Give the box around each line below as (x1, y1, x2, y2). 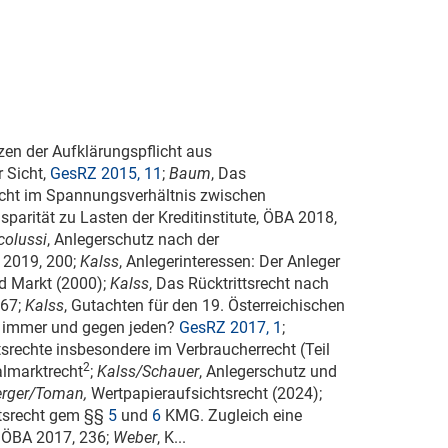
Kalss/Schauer (97, 362, 199, 382)
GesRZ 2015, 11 (50, 164, 162, 184)
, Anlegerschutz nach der (47, 230, 219, 250)
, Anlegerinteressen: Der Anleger (119, 252, 340, 272)
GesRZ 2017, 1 (179, 318, 282, 338)
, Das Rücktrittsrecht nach (149, 274, 329, 294)
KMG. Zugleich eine (161, 406, 302, 426)
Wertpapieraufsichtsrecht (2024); (87, 384, 322, 404)
